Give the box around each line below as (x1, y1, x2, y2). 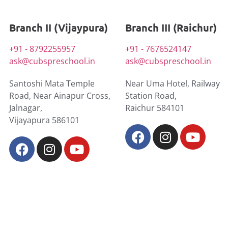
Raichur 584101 (125, 102, 184, 114)
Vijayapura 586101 (9, 115, 79, 126)
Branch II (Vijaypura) (9, 21, 108, 35)
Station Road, (125, 90, 177, 102)
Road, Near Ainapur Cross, (9, 90, 110, 102)
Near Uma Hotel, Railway (125, 78, 220, 90)
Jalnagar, (9, 102, 42, 114)
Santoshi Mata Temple (9, 78, 95, 90)
